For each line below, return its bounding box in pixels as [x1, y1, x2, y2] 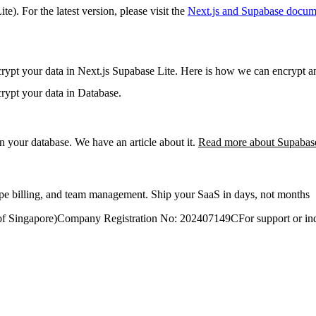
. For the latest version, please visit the [16, 4, 185, 17]
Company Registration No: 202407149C [57, 212, 238, 225]
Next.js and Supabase [188, 4, 284, 17]
